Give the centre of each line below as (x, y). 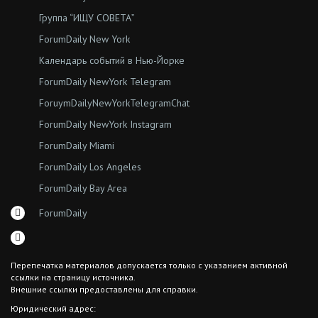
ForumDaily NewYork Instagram (105, 124)
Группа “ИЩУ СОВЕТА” (87, 17)
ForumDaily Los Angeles (90, 166)
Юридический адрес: (53, 308)
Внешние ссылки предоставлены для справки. (104, 289)
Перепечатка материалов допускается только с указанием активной (149, 265)
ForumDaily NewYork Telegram (105, 81)
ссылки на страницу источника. (73, 277)
